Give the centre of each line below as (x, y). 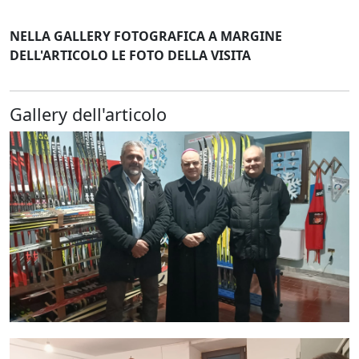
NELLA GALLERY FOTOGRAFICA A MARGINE (146, 36)
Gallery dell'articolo (88, 114)
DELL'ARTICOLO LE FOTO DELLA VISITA (130, 55)
